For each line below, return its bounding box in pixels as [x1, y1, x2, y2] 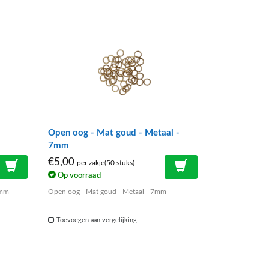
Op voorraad [56, 171, 101, 179]
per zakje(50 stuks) [77, 160, 135, 167]
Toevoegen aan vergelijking [55, 216, 138, 223]
